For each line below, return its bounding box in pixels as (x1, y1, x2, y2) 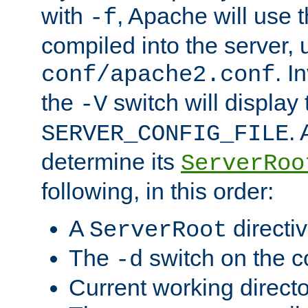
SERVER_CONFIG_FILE (41, 120, 289, 147)
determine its (41, 148, 181, 175)
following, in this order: (41, 177, 274, 204)
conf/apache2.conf (41, 61, 275, 88)
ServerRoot (89, 217, 227, 243)
